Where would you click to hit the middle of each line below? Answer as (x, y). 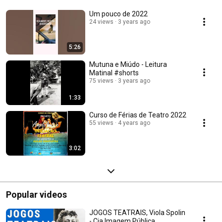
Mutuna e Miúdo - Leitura (128, 65)
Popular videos (36, 195)
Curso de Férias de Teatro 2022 (138, 115)
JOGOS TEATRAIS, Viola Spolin (137, 213)
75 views (101, 81)
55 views (101, 123)
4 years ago (134, 123)
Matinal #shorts (114, 73)
